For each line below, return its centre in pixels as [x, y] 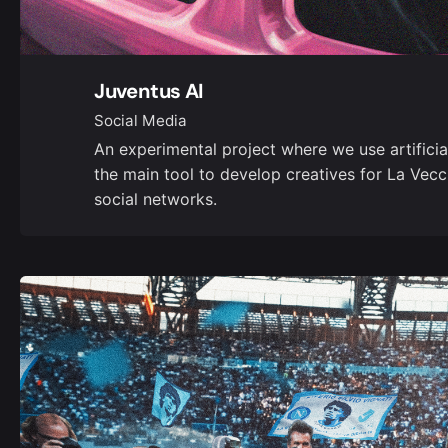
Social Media [141, 121]
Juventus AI [149, 90]
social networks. [156, 199]
